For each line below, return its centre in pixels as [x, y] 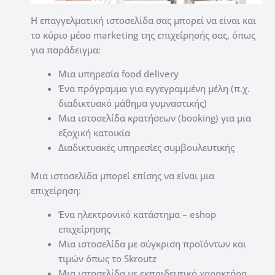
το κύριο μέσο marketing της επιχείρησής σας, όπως [143, 35]
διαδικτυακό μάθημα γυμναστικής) [133, 103]
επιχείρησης [84, 229]
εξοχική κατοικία [94, 132]
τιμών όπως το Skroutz [107, 259]
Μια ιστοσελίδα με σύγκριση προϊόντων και [152, 244]
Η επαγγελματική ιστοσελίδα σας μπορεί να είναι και [143, 20]
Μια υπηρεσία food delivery [118, 73]
